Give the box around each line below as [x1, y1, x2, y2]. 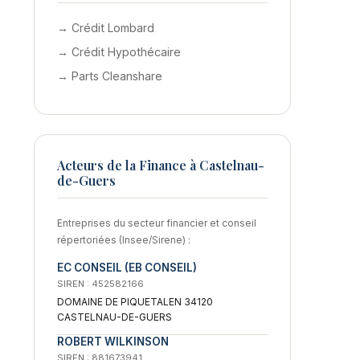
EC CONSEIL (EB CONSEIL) [57, 260, 197, 274]
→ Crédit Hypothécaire [57, 44, 181, 59]
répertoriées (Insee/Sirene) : [57, 233, 190, 246]
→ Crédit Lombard [57, 20, 154, 35]
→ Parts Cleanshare [57, 68, 162, 83]
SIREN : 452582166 [57, 277, 144, 289]
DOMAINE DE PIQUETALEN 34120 [57, 295, 213, 308]
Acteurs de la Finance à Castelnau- [57, 156, 264, 174]
